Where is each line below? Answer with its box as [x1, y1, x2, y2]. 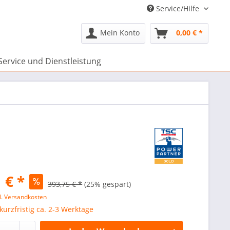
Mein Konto [100, 28, 140, 37]
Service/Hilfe [154, 4, 201, 13]
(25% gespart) [84, 179, 131, 189]
